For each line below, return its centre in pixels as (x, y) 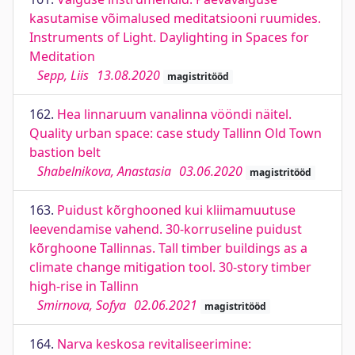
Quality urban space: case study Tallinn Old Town (176, 133)
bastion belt (65, 152)
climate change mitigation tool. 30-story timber (170, 267)
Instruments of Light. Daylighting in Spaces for (169, 37)
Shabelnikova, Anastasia (104, 171)
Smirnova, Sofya (82, 305)
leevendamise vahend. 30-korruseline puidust (166, 229)
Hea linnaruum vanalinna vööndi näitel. (174, 114)
